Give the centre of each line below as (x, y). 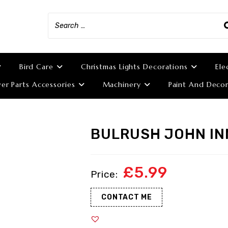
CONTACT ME (127, 197)
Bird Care (36, 67)
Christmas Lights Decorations (134, 67)
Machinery (122, 84)
